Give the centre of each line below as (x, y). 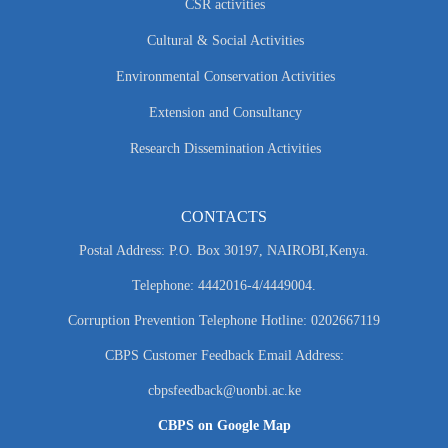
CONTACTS (224, 217)
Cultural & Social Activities (225, 41)
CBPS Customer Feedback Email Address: (224, 356)
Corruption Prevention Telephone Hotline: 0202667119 (224, 321)
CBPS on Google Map (224, 426)
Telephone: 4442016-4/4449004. (224, 286)
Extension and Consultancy (225, 113)
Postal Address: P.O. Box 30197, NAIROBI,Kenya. (224, 251)
